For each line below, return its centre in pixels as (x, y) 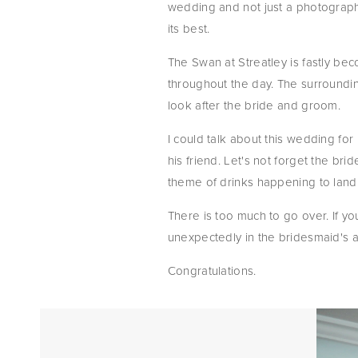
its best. (189, 28)
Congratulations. (212, 270)
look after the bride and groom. (254, 105)
